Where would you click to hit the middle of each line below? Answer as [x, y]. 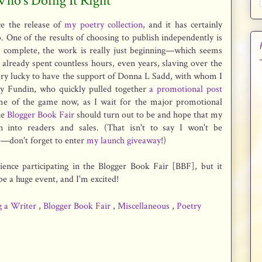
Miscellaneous [145, 206]
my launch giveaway [124, 140]
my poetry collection [104, 25]
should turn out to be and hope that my [148, 115]
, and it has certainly [182, 25]
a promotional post [186, 89]
